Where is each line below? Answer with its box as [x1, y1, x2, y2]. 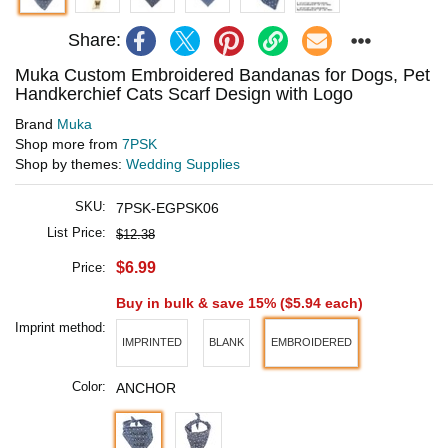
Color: [72, 378, 106, 394]
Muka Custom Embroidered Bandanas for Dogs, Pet [15, 64, 430, 85]
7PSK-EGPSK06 [116, 199, 219, 216]
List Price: [47, 224, 106, 240]
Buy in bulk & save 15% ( [116, 294, 285, 311]
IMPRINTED [122, 336, 182, 349]
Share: [67, 30, 121, 51]
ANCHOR [116, 379, 176, 396]
